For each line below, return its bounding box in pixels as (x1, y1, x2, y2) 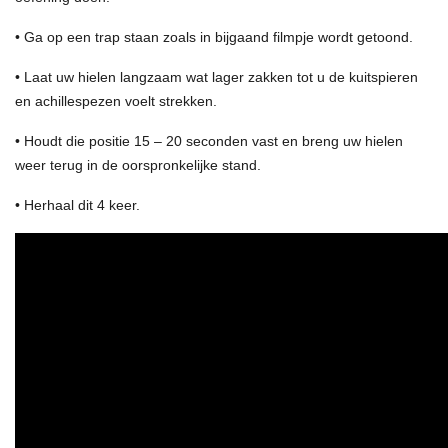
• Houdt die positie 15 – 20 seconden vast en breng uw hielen (15, 133, 403, 149)
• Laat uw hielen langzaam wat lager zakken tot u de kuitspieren (15, 69, 418, 85)
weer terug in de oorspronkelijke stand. (15, 157, 261, 173)
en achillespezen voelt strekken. (15, 93, 217, 109)
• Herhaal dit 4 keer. (15, 197, 140, 213)
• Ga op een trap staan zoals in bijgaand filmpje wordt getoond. (15, 29, 413, 45)
